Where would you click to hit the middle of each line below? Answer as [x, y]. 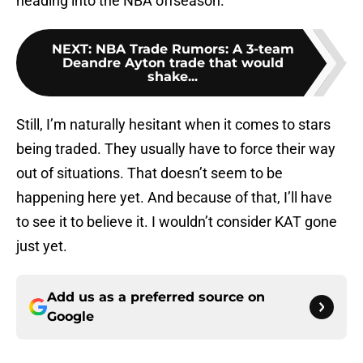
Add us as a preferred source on [156, 297]
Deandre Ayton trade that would [173, 63]
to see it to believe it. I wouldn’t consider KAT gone [177, 222]
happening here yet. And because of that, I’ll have [174, 198]
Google [70, 317]
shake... [173, 77]
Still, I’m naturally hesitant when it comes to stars [173, 125]
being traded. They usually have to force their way [176, 149]
